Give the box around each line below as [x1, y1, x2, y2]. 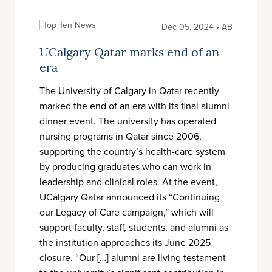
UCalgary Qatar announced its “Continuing [39, 190, 220, 203]
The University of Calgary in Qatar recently [39, 84, 219, 97]
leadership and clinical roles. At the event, [39, 175, 217, 188]
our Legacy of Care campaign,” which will [39, 205, 214, 219]
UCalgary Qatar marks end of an [39, 47, 219, 59]
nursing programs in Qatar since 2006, [39, 129, 202, 143]
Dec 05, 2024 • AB [161, 21, 233, 33]
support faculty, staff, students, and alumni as [39, 220, 228, 234]
